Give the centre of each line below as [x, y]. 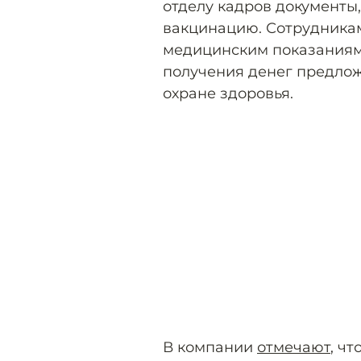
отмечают [294, 347]
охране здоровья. [228, 93]
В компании [210, 347]
